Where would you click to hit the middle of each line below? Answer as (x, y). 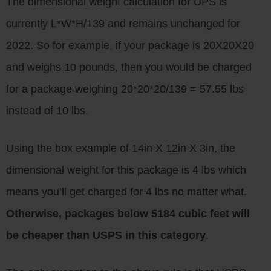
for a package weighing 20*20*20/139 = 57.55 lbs (125, 89)
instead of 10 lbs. (47, 111)
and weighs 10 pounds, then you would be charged (129, 67)
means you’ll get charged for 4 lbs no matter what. (126, 192)
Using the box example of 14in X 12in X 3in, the (121, 148)
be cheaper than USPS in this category (106, 235)
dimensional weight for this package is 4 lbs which (126, 170)
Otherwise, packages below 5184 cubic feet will (128, 214)
